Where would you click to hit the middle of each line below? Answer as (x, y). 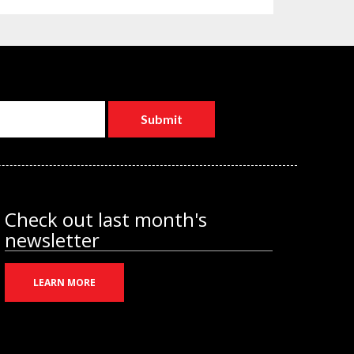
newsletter (52, 239)
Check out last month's (105, 219)
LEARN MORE (64, 282)
